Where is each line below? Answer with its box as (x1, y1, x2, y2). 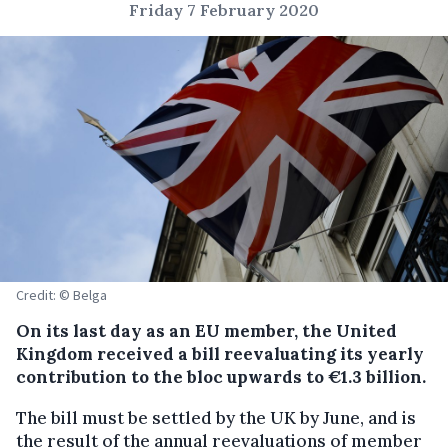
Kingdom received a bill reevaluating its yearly (16, 342, 424, 365)
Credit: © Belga (16, 285, 107, 304)
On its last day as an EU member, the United (16, 319, 397, 342)
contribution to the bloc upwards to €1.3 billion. (16, 365, 426, 388)
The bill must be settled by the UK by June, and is (16, 406, 416, 429)
